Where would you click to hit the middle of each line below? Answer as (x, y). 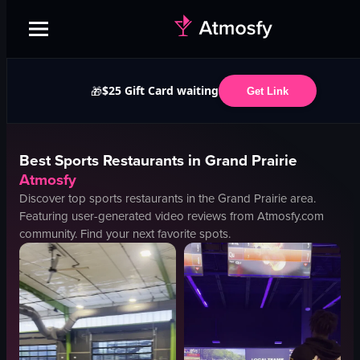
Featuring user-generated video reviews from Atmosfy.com (172, 216)
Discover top (54, 198)
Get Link (267, 91)
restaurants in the (170, 198)
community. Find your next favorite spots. (125, 234)
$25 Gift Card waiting (160, 90)
